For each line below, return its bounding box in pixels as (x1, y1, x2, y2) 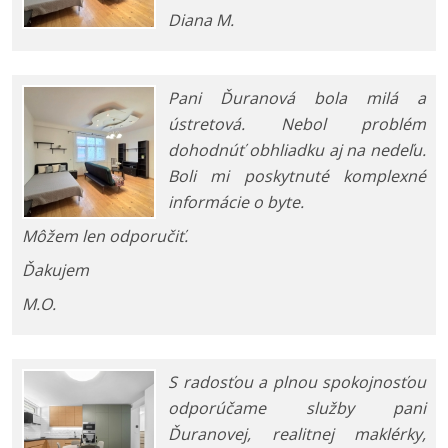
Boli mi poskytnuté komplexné (168, 165, 426, 188)
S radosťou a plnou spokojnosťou (168, 371, 426, 394)
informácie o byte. (168, 191, 304, 214)
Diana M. (168, 9, 234, 32)
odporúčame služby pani (168, 397, 426, 420)
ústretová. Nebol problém (168, 113, 426, 136)
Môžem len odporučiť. (22, 225, 188, 248)
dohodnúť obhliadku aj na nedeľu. (168, 139, 426, 162)
